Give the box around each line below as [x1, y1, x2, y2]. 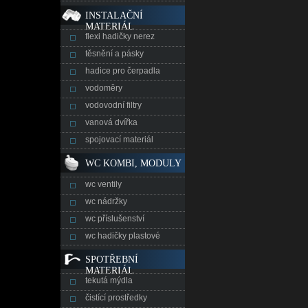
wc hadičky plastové [85, 231, 160, 241]
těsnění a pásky [85, 49, 144, 58]
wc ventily [85, 179, 122, 189]
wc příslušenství [85, 214, 144, 223]
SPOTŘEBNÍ [85, 254, 138, 265]
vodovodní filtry [85, 100, 142, 110]
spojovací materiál [85, 135, 153, 144]
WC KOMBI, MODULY [85, 158, 181, 168]
